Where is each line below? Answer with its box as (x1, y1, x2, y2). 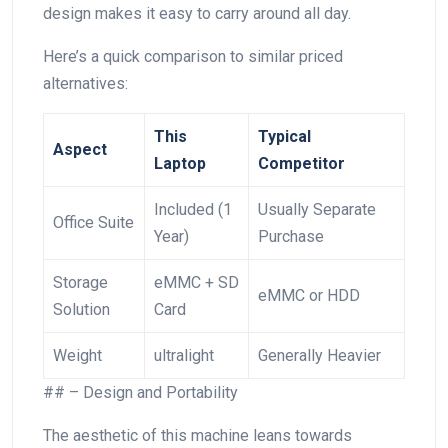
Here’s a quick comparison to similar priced (43, 46, 343, 66)
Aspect (53, 139, 107, 159)
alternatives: (43, 73, 128, 93)
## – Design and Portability (43, 382, 238, 402)
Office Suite (53, 212, 134, 232)
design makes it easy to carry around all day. (43, 3, 351, 23)
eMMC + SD (154, 272, 239, 292)
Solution (53, 299, 110, 319)
